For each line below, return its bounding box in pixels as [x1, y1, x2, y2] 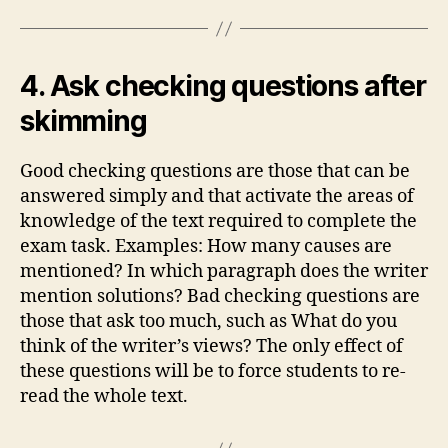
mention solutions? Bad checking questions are [20, 285, 420, 308]
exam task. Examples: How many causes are [20, 235, 392, 258]
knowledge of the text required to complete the [20, 210, 417, 233]
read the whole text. [20, 385, 188, 408]
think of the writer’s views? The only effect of [20, 335, 403, 358]
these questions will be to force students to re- [20, 360, 406, 383]
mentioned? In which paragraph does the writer [20, 260, 428, 283]
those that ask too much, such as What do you [20, 310, 397, 333]
